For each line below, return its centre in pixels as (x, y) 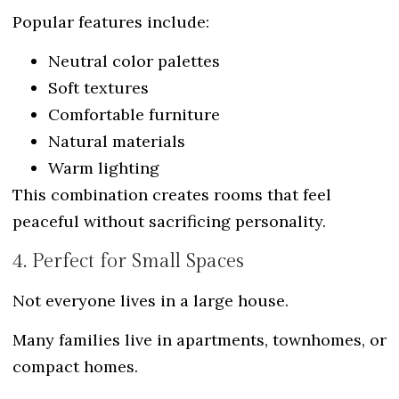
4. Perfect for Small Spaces (128, 261)
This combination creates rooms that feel (172, 195)
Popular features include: (111, 21)
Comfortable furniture (134, 115)
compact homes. (75, 367)
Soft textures (98, 88)
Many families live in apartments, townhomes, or (199, 340)
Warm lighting (104, 168)
